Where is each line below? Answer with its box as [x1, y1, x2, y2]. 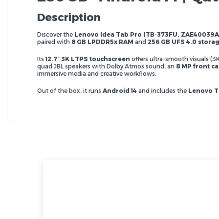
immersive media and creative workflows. [37, 69, 156, 77]
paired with [37, 38, 71, 45]
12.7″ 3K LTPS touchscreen [45, 55, 130, 63]
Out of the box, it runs [37, 87, 103, 94]
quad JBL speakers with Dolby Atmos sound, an [37, 62, 176, 70]
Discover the [37, 30, 74, 38]
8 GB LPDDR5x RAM [71, 38, 133, 45]
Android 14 [103, 87, 137, 94]
